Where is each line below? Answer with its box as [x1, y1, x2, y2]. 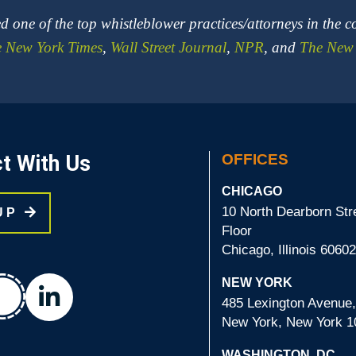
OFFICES [222, 151, 289, 168]
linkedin [59, 284, 103, 299]
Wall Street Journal [110, 39, 226, 56]
